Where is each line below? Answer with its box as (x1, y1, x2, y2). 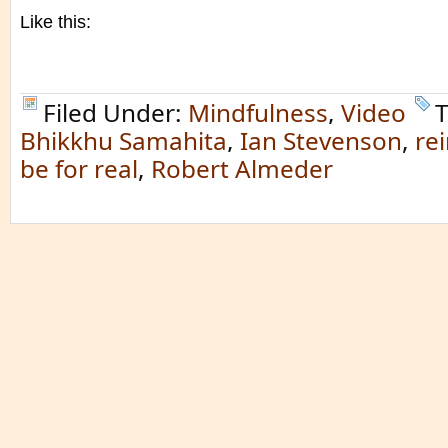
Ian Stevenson (240, 124, 402, 157)
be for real (20, 152, 138, 185)
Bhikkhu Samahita (20, 124, 227, 157)
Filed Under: (43, 96, 188, 129)
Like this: (20, 12, 91, 32)
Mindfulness (188, 96, 328, 129)
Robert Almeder (151, 152, 333, 185)
